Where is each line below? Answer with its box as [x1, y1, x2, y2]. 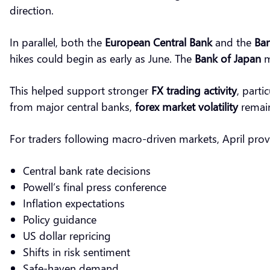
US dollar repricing [23, 227, 111, 243]
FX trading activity [151, 82, 237, 98]
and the [212, 34, 254, 49]
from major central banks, [10, 98, 135, 114]
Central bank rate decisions [23, 162, 151, 178]
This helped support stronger [10, 82, 151, 98]
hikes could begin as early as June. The [10, 50, 195, 66]
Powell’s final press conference [23, 178, 166, 194]
